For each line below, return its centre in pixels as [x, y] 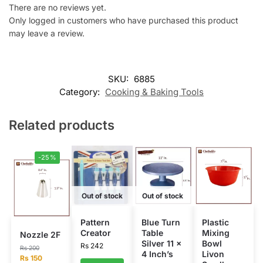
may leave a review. [47, 33]
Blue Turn [161, 222]
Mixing [215, 233]
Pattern [95, 222]
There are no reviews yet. [58, 7]
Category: [81, 92]
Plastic [215, 222]
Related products [62, 125]
